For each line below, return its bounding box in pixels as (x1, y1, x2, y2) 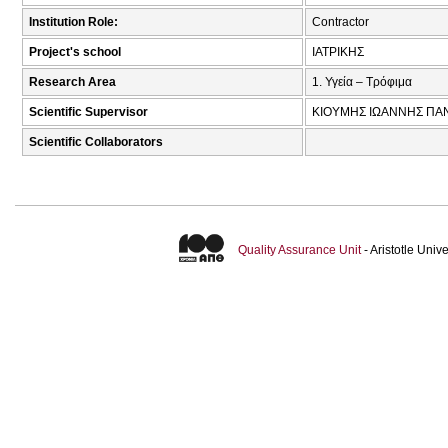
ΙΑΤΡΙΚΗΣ (312, 45, 364, 60)
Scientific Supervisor (29, 105, 148, 120)
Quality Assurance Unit (237, 243, 361, 258)
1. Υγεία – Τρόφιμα (312, 75, 412, 90)
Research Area (29, 75, 116, 90)
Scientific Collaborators (29, 135, 163, 150)
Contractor (312, 15, 369, 30)
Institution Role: (29, 15, 118, 30)
